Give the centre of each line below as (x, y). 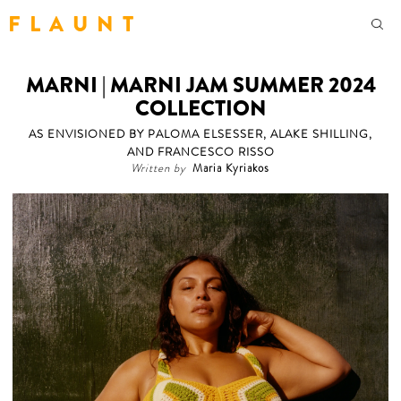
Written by (159, 169)
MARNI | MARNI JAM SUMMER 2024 (200, 85)
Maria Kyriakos (230, 169)
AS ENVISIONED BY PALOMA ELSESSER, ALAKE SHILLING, (200, 135)
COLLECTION (200, 108)
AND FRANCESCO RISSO (200, 153)
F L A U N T (71, 24)
